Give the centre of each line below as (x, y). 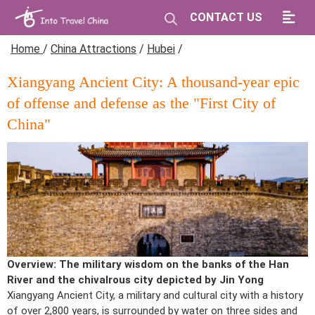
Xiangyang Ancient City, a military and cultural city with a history (155, 295)
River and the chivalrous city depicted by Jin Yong (135, 279)
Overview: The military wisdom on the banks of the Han (148, 264)
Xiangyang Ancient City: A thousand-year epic (153, 82)
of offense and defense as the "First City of (141, 103)
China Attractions (94, 49)
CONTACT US (226, 17)
